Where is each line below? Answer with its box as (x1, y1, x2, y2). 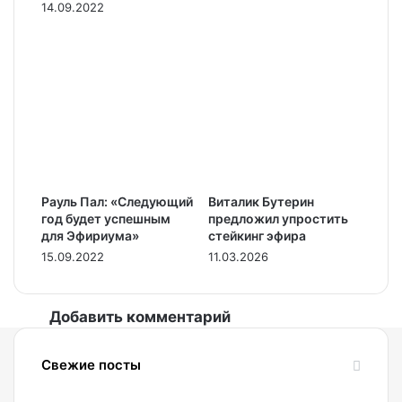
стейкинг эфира (208, 227, 306, 243)
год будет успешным (41, 210, 170, 226)
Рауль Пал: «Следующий (41, 193, 193, 209)
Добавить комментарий (49, 307, 231, 326)
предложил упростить (208, 210, 348, 226)
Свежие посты (41, 355, 141, 373)
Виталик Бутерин (208, 193, 314, 209)
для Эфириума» (41, 227, 139, 243)
